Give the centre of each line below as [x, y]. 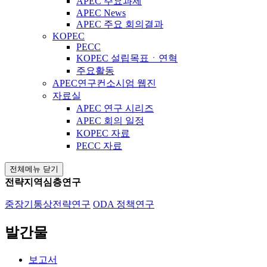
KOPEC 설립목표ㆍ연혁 [127, 58]
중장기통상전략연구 [48, 204]
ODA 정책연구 [124, 204]
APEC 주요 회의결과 [120, 24]
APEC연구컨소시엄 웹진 [104, 83]
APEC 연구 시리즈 [115, 108]
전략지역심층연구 [43, 182]
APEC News [101, 13]
